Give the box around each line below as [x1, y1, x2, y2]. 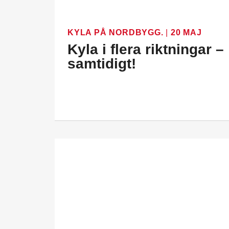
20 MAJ [171, 28, 202, 37]
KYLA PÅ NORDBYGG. [67, 28, 166, 37]
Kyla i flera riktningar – [67, 41, 224, 57]
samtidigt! [67, 55, 136, 72]
